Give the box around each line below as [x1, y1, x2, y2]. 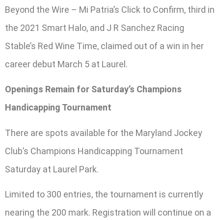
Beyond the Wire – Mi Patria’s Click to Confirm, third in [5, 4, 215, 15]
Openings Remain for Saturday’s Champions [5, 84, 182, 95]
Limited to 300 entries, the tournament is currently [5, 189, 203, 200]
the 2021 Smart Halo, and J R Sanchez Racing [5, 22, 184, 33]
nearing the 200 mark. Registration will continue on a [5, 207, 211, 218]
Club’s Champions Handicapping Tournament [5, 145, 183, 156]
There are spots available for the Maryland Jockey [5, 127, 202, 138]
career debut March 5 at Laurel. [5, 58, 128, 69]
